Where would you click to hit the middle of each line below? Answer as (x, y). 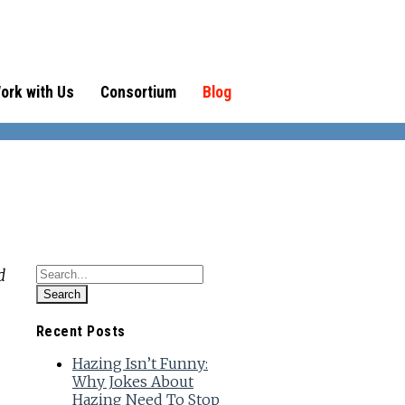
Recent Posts (80, 332)
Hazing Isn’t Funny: (140, 364)
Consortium (138, 92)
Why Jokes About (132, 382)
